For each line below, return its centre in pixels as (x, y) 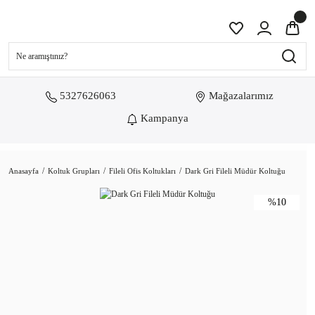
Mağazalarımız (241, 96)
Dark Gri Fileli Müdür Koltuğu (235, 171)
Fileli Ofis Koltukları (142, 171)
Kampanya (165, 118)
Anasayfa (24, 171)
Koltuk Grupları (74, 171)
